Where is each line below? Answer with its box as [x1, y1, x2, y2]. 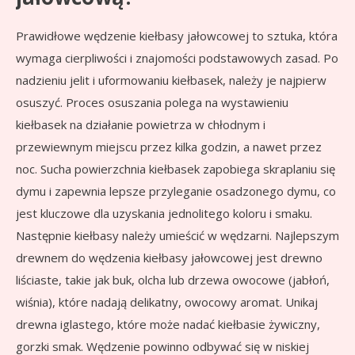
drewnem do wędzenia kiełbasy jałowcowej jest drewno [16, 250, 323, 266]
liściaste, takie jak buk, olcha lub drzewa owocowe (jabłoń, [16, 272, 330, 288]
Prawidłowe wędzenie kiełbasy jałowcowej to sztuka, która [16, 28, 338, 44]
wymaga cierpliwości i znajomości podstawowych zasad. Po [16, 50, 338, 67]
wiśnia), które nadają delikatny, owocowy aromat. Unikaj [16, 294, 318, 311]
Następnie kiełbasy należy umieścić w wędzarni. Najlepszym [16, 227, 339, 244]
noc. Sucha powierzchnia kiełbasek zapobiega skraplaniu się [16, 161, 335, 177]
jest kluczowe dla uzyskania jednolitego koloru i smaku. [16, 205, 312, 222]
